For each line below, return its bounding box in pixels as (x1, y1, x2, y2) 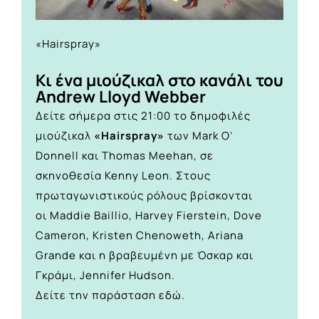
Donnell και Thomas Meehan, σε (36, 147, 214, 163)
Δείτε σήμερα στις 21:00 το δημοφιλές (36, 108, 251, 123)
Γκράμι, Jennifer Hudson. (36, 267, 175, 283)
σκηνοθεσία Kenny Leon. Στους (36, 167, 211, 183)
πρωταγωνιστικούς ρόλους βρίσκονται (36, 187, 253, 203)
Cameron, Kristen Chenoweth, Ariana (36, 227, 244, 243)
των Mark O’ (164, 127, 233, 143)
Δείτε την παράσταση (36, 287, 159, 303)
